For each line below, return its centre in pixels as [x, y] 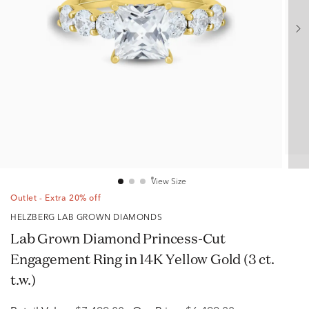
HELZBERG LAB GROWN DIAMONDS [90, 218]
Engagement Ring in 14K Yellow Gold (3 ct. [142, 259]
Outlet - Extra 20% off [56, 199]
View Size [168, 182]
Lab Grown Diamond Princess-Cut [118, 238]
